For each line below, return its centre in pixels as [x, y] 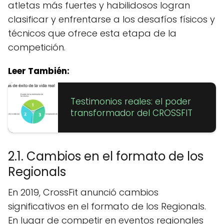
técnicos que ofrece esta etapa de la [92, 33]
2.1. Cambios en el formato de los [106, 156]
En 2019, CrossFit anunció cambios [83, 192]
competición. [37, 47]
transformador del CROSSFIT [131, 113]
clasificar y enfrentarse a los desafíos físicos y [111, 19]
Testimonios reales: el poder [131, 101]
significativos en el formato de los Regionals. [107, 206]
